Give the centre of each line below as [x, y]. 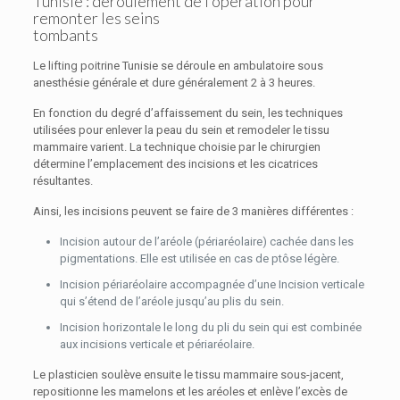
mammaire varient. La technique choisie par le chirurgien [176, 147]
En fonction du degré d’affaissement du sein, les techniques [187, 113]
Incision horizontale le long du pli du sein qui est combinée [210, 327]
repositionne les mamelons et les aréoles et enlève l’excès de [190, 392]
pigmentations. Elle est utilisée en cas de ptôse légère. [199, 258]
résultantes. [62, 181]
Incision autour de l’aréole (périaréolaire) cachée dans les [206, 242]
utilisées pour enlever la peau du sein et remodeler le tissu [181, 130]
